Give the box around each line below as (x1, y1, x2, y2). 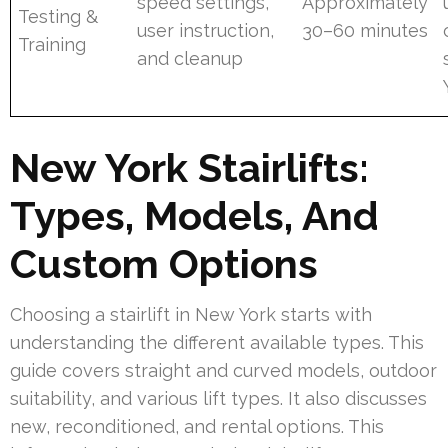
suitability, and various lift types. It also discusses (10, 387, 427, 409)
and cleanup (137, 47, 244, 69)
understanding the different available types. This (10, 331, 424, 353)
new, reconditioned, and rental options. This (10, 415, 384, 437)
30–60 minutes (302, 19, 429, 41)
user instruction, (137, 19, 275, 41)
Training (18, 33, 87, 55)
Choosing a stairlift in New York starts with (10, 303, 372, 325)
